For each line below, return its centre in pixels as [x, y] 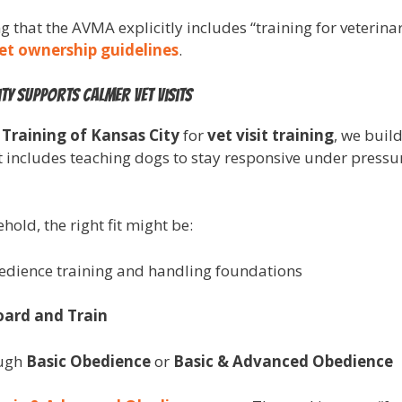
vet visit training [271, 135]
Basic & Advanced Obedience [283, 361]
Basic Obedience [88, 361]
